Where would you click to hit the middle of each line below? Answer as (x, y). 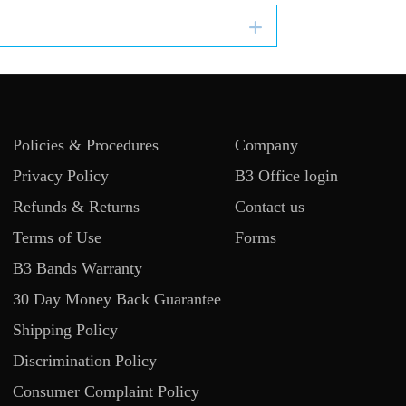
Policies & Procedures (86, 145)
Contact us (270, 206)
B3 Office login (287, 175)
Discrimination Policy (85, 360)
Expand (298, 25)
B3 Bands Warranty (78, 268)
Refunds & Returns (77, 206)
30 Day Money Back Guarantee (117, 299)
